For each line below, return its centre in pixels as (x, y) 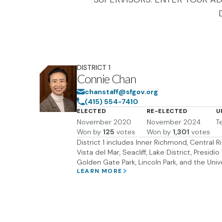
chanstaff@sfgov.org (121, 92)
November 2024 (173, 122)
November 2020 (104, 122)
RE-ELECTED (167, 111)
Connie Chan (107, 79)
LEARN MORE (99, 171)
